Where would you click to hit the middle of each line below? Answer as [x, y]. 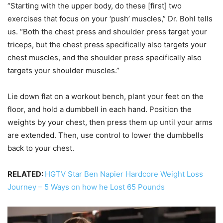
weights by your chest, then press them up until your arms [110, 122]
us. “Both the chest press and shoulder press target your [107, 31]
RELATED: [26, 174]
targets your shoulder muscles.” [63, 70]
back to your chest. [41, 148]
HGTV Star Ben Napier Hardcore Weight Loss [124, 174]
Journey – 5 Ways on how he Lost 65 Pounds [86, 187]
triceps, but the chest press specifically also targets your [107, 44]
